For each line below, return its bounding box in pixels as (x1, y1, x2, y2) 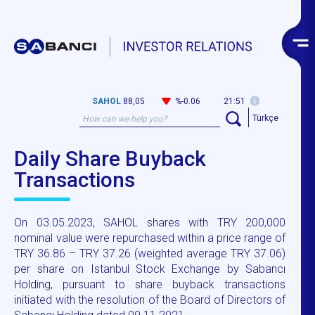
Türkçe (252, 112, 279, 123)
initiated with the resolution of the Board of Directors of (14, 292, 286, 307)
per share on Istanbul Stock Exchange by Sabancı (14, 262, 286, 276)
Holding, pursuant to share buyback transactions (14, 277, 286, 291)
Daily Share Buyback (14, 146, 207, 171)
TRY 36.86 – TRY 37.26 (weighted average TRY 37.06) (14, 246, 286, 260)
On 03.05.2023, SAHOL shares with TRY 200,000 (14, 215, 286, 229)
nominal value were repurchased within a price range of (14, 231, 286, 245)
